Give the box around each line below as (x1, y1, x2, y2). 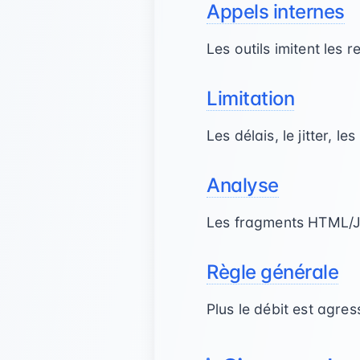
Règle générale (207, 260, 339, 284)
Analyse (207, 174, 279, 197)
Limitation (207, 87, 295, 110)
